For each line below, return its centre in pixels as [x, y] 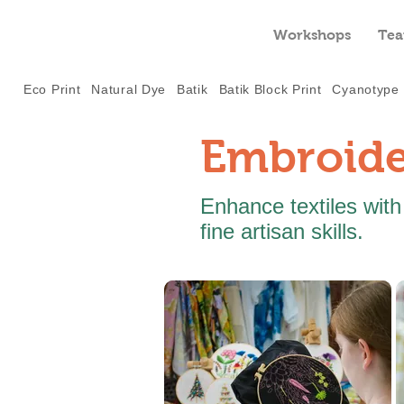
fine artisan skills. [282, 231]
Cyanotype [366, 89]
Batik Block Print [270, 89]
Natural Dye [129, 89]
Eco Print [52, 89]
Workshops [312, 35]
